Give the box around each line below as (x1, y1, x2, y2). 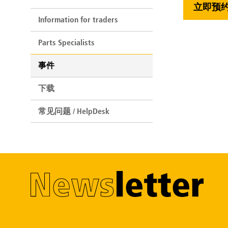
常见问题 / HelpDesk (38, 106, 109, 116)
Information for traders (38, 14, 118, 24)
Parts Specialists (38, 37, 95, 47)
